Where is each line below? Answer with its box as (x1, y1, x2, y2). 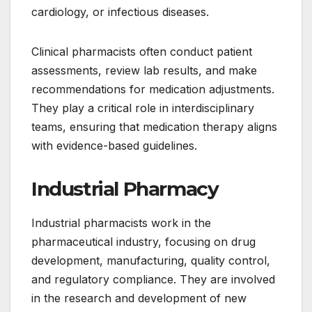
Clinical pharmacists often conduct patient (31, 45, 252, 59)
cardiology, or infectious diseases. (31, 5, 209, 19)
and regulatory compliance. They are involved (31, 272, 275, 287)
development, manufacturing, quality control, (31, 253, 270, 268)
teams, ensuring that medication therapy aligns (31, 120, 277, 134)
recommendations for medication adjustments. (31, 82, 274, 97)
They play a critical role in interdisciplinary (31, 101, 254, 116)
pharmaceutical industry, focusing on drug (31, 235, 256, 249)
